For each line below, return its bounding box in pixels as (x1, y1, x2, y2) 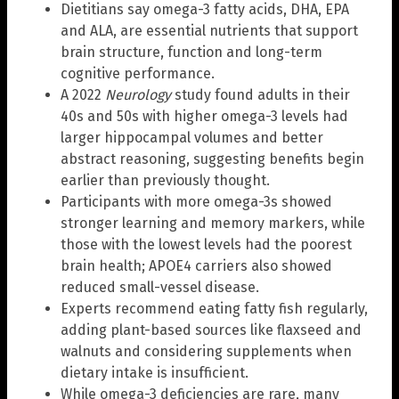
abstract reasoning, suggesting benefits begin (61, 151, 364, 168)
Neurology (102, 86, 171, 104)
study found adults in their (171, 86, 350, 104)
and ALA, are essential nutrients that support (61, 22, 358, 40)
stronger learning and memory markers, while (61, 215, 365, 232)
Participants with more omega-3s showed (61, 193, 332, 211)
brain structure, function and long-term (61, 44, 322, 61)
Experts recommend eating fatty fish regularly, (61, 300, 368, 318)
